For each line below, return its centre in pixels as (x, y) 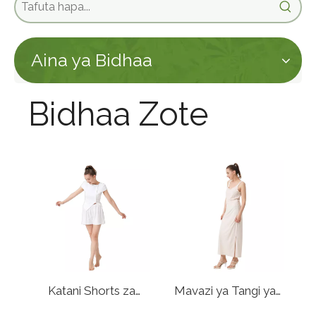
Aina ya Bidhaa (92, 60)
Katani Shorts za (91, 291)
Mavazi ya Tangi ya (225, 291)
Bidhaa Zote (119, 114)
